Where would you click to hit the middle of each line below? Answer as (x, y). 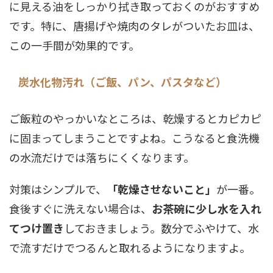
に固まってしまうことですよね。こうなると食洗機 (134, 138)
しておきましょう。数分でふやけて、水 (161, 228)
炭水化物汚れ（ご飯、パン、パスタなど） (122, 82)
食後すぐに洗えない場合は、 (80, 208)
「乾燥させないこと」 (161, 189)
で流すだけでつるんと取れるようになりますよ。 (130, 247)
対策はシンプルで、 (58, 189)
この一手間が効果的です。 (74, 45)
